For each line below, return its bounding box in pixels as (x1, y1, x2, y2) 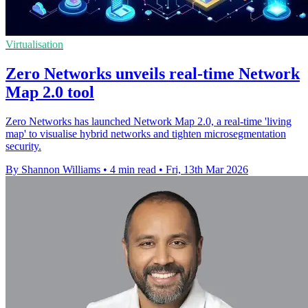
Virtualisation (5, 38, 63, 50)
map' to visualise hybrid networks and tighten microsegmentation (5, 127, 286, 140)
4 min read (110, 163, 156, 175)
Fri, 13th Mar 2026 (166, 163, 248, 175)
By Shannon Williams (5, 163, 100, 175)
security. (5, 140, 41, 152)
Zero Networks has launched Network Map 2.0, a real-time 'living (5, 115, 291, 127)
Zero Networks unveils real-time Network (5, 64, 300, 82)
